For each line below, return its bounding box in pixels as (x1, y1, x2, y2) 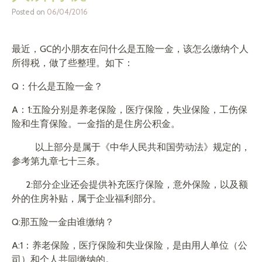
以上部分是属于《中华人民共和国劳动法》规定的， (12, 142, 250, 153)
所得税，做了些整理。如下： (12, 57, 133, 68)
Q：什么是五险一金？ (12, 81, 103, 92)
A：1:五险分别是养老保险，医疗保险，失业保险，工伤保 (12, 104, 247, 115)
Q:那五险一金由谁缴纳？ (12, 216, 114, 227)
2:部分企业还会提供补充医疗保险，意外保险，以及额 (12, 179, 248, 190)
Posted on (12, 8, 47, 16)
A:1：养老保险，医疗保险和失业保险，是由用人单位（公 (12, 240, 247, 251)
